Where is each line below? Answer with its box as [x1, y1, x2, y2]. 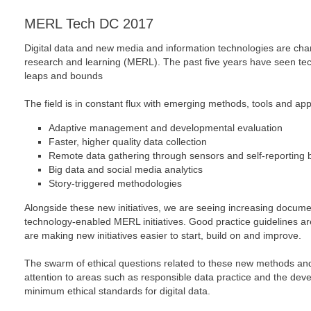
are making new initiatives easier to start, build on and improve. [24, 230, 301, 241]
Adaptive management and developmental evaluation [49, 122, 283, 133]
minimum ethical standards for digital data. [24, 285, 210, 296]
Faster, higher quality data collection [49, 136, 207, 147]
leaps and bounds [24, 70, 103, 81]
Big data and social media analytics [49, 164, 203, 175]
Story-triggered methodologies [49, 178, 182, 189]
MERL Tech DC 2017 [24, 16, 153, 31]
